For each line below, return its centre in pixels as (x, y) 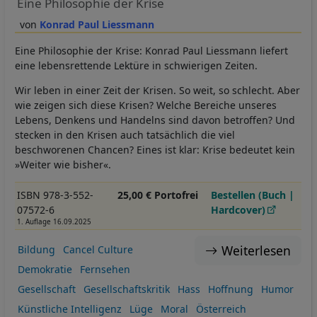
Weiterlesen (256, 251)
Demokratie (45, 270)
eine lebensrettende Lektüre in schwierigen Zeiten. (136, 65)
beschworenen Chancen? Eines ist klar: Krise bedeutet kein (155, 149)
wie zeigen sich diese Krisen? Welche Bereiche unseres (146, 105)
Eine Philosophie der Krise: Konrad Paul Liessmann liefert (151, 50)
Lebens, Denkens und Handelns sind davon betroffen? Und (155, 120)
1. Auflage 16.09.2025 (54, 221)
